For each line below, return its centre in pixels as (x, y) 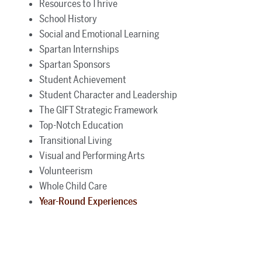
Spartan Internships (79, 49)
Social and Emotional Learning (99, 34)
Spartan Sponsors (74, 64)
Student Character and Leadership (108, 94)
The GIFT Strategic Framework (98, 110)
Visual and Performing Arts (92, 155)
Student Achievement (82, 79)
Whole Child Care (73, 186)
